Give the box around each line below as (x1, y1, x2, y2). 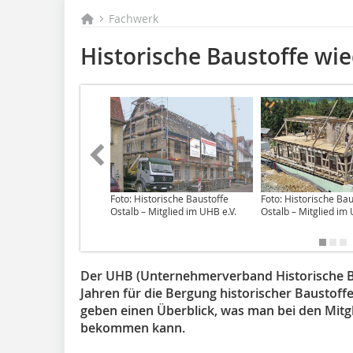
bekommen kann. (80, 318, 185, 336)
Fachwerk (109, 11, 159, 26)
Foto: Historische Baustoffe (110, 191, 229, 205)
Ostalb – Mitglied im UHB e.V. (110, 204, 236, 217)
